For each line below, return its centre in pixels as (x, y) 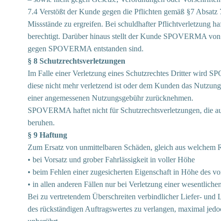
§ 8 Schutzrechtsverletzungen (76, 61)
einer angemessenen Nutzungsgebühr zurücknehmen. (110, 98)
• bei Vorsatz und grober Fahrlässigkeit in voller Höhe (111, 160)
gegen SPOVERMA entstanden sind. (86, 49)
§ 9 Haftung (47, 135)
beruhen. (41, 123)
